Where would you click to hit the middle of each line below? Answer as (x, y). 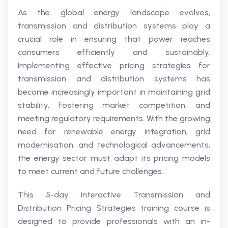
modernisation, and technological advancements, (114, 145)
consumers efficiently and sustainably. (114, 52)
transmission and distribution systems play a (114, 26)
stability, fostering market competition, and (114, 105)
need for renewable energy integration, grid (114, 132)
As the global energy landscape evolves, (114, 12)
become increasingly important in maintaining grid (114, 92)
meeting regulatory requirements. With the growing (114, 118)
